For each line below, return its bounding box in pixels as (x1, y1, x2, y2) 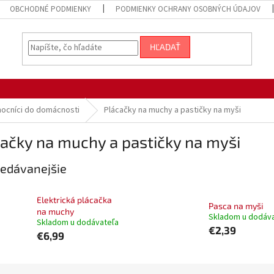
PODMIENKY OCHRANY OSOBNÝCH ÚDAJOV (116, 4, 261, 15)
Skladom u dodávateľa (37, 217, 119, 229)
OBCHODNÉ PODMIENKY (10, 4, 92, 15)
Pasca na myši (208, 200, 263, 211)
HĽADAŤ (150, 42, 181, 53)
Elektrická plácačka (37, 194, 112, 206)
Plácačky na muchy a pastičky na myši (104, 104, 241, 116)
